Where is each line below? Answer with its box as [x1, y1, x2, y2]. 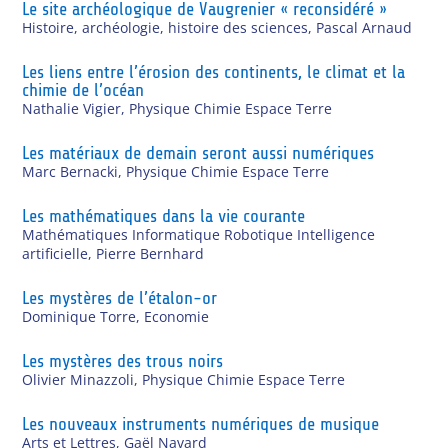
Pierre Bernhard [96, 243, 205, 263]
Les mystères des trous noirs [22, 350, 224, 371]
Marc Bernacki [22, 161, 119, 181]
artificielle [22, 243, 89, 263]
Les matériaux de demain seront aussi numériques [22, 142, 375, 163]
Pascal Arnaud [316, 17, 413, 37]
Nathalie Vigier [22, 98, 122, 118]
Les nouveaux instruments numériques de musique [22, 413, 380, 434]
